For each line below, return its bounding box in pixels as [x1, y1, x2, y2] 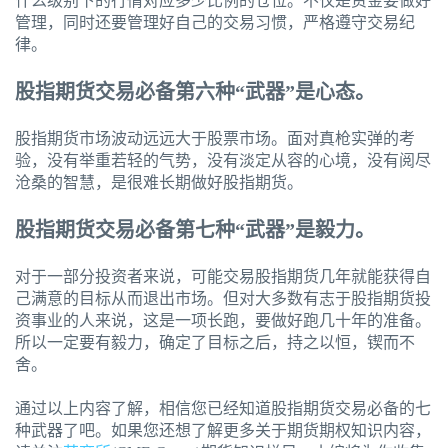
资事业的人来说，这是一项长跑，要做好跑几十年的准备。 [15, 312, 431, 330]
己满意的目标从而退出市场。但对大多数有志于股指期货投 [15, 290, 431, 308]
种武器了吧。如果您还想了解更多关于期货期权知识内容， [15, 422, 431, 440]
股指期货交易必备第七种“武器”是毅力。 [15, 219, 375, 242]
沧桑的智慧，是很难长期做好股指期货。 [15, 174, 303, 192]
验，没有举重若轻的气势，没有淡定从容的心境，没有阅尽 [15, 152, 431, 170]
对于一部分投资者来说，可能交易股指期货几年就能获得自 [15, 268, 431, 286]
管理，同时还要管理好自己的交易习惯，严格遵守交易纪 [15, 14, 415, 32]
